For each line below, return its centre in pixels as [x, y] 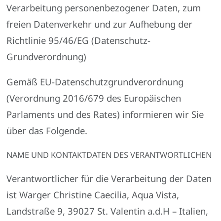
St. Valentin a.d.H [134, 211]
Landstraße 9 [35, 211]
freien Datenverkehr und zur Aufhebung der [100, 24]
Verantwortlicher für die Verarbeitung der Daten [109, 178]
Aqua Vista [154, 194]
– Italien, [189, 211]
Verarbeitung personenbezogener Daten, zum [104, 7]
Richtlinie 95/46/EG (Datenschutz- [79, 40]
